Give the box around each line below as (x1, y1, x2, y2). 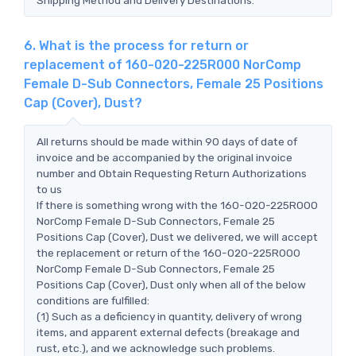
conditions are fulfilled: (37, 293, 149, 307)
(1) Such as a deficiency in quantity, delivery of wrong (37, 309, 302, 323)
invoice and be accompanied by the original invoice (37, 150, 292, 164)
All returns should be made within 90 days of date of (37, 134, 297, 148)
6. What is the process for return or (24, 37, 249, 53)
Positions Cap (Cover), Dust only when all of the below (37, 277, 306, 291)
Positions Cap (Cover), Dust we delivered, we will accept (37, 230, 318, 243)
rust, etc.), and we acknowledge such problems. (37, 341, 275, 354)
